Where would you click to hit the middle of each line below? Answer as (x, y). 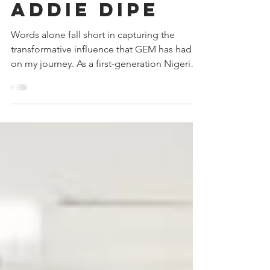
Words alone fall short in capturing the (93, 61)
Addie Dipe (85, 36)
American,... (36, 105)
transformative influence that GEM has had (101, 76)
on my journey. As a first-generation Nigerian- (107, 90)
